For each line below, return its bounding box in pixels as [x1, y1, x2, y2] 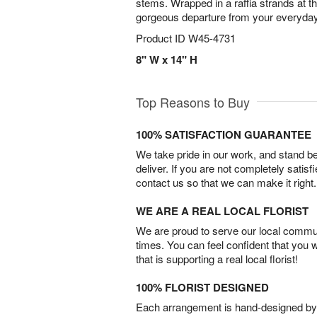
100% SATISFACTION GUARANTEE [136, 127, 311, 142]
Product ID [136, 30, 188, 45]
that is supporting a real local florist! [136, 251, 298, 266]
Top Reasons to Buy [136, 93, 250, 111]
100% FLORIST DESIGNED [136, 279, 269, 295]
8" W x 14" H [136, 52, 197, 67]
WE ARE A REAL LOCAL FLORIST [136, 203, 309, 219]
